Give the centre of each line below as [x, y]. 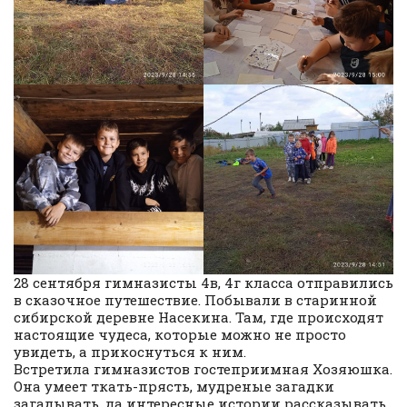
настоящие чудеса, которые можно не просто [180, 334]
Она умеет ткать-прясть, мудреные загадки [174, 386]
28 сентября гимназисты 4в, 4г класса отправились [203, 282]
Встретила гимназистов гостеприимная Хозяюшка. [203, 368]
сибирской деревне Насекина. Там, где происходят [199, 317]
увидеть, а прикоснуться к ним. [130, 351]
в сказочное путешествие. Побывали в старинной [195, 299]
